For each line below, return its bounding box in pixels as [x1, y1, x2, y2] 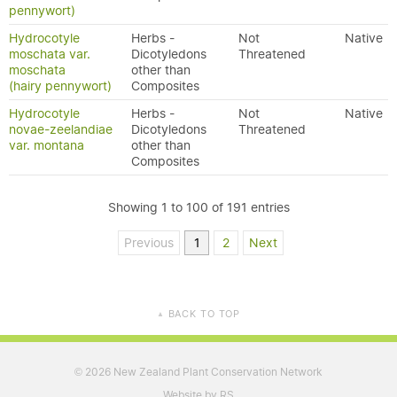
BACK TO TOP [164, 307, 241, 320]
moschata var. [9, 46, 90, 62]
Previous [124, 235, 174, 251]
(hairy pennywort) [9, 78, 112, 94]
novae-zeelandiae [9, 121, 113, 137]
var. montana [9, 137, 84, 153]
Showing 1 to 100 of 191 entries [107, 199, 290, 215]
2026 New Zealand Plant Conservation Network [82, 365, 323, 378]
